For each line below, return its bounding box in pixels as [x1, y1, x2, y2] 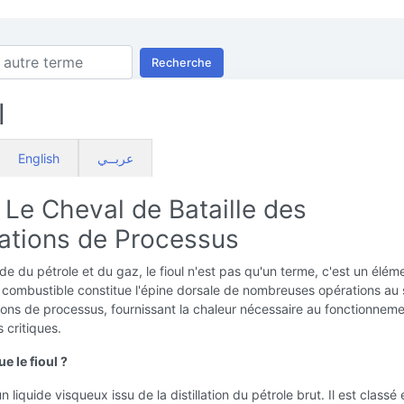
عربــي [97, 151, 133, 166]
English [18, 151, 60, 166]
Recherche [151, 55, 212, 69]
